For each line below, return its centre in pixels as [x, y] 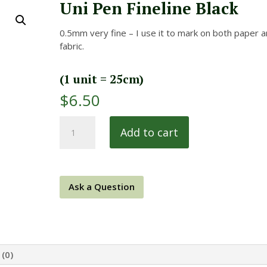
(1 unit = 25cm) [102, 79]
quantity [76, 174]
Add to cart [150, 133]
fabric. [72, 46]
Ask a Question [102, 186]
